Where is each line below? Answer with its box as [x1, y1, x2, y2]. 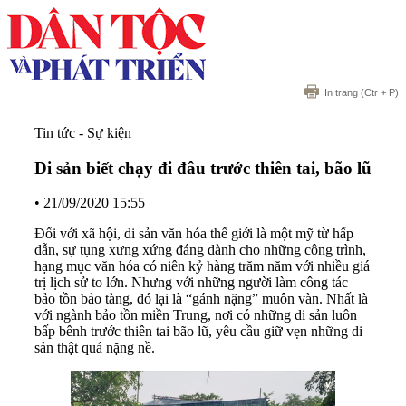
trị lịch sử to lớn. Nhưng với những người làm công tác [34, 275, 348, 291]
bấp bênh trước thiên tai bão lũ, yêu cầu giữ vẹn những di [34, 324, 362, 340]
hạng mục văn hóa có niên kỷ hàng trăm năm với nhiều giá [34, 258, 370, 275]
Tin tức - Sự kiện [34, 125, 131, 140]
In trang [324, 87, 358, 98]
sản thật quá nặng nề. [34, 340, 155, 356]
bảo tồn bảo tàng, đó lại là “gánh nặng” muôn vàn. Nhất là [34, 291, 368, 307]
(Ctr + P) [358, 87, 399, 98]
